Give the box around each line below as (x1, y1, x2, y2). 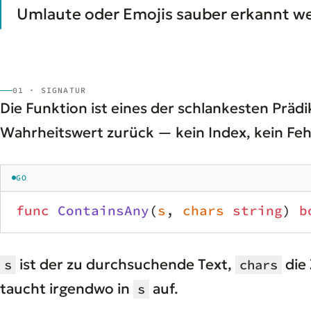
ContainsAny (49, 201, 149, 219)
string (224, 201, 283, 219)
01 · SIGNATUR (12, 85, 86, 95)
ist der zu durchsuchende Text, (16, 255, 235, 274)
